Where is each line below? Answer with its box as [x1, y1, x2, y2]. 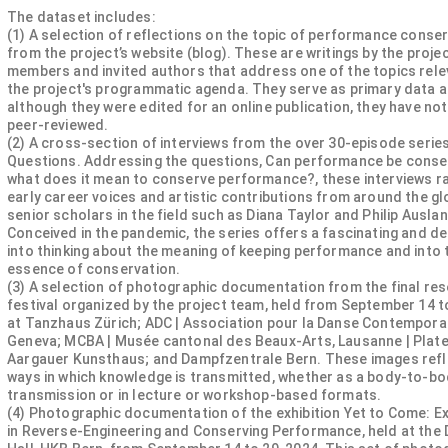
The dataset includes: [7, 9, 156, 25]
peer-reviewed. [7, 117, 109, 133]
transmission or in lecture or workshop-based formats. [7, 387, 382, 403]
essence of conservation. [7, 261, 181, 277]
